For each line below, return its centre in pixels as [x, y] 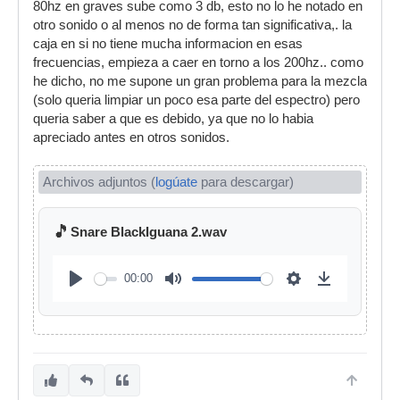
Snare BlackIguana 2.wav [149, 232]
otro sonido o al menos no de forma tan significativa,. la [192, 25]
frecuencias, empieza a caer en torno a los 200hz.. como [198, 62]
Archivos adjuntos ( [99, 182]
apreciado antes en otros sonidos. [131, 137]
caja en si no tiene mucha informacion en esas [168, 44]
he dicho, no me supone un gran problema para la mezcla [200, 81]
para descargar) [246, 182]
